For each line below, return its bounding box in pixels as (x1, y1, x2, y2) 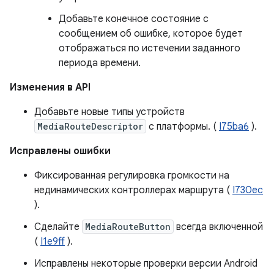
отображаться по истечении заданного (59, 42, 240, 54)
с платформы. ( (146, 120, 219, 133)
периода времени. (59, 57, 141, 69)
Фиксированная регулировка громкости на (34, 169, 229, 182)
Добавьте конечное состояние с (59, 13, 209, 25)
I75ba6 (219, 120, 249, 133)
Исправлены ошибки (10, 145, 111, 157)
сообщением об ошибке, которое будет (59, 28, 243, 40)
